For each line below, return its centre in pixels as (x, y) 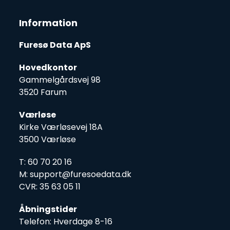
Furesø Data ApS (55, 45)
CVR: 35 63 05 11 (50, 186)
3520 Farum (43, 92)
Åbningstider (48, 209)
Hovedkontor (48, 67)
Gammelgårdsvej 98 (60, 80)
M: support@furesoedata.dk (75, 174)
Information (49, 23)
